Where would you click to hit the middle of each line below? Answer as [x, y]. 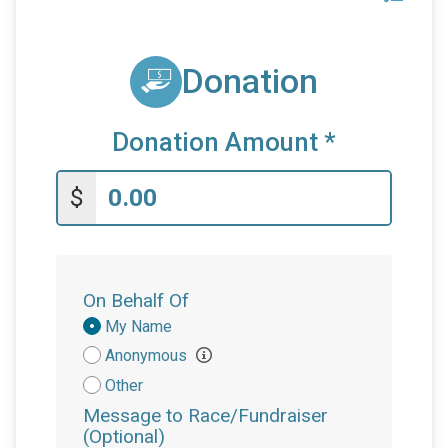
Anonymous [148, 356]
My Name [138, 327]
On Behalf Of [136, 301]
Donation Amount [218, 142]
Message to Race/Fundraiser [205, 416]
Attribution [123, 346]
